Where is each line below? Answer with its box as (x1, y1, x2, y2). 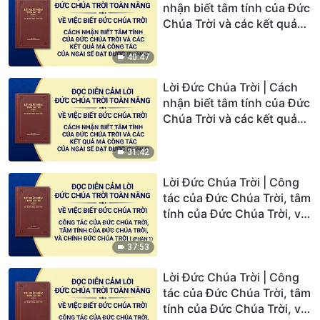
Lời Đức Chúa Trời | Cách (163, 79, 298, 94)
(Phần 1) (163, 237, 208, 252)
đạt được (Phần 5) (163, 142, 261, 157)
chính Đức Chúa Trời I (163, 221, 280, 236)
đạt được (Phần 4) (163, 47, 261, 62)
